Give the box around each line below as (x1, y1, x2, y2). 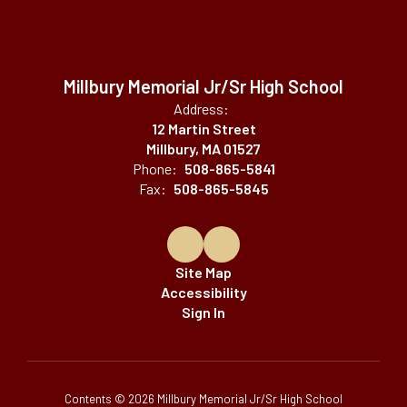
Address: (174, 99, 229, 117)
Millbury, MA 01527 (146, 139, 261, 157)
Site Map (175, 263, 232, 281)
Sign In (182, 303, 225, 321)
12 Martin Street (151, 119, 256, 137)
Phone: (132, 159, 177, 177)
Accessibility (160, 283, 247, 301)
